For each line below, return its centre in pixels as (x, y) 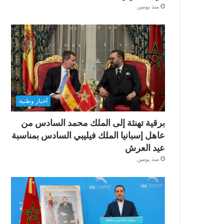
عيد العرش (145, 147)
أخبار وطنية (33, 100)
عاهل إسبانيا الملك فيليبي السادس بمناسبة (88, 135)
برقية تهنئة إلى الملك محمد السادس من (93, 122)
